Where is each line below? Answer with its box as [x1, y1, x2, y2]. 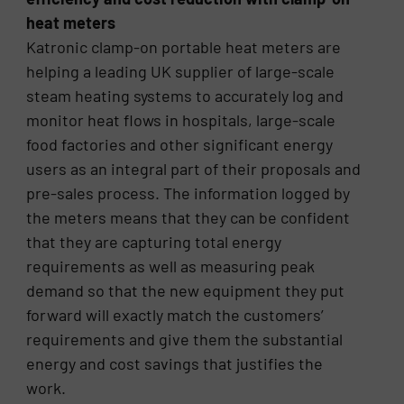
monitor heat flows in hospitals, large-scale [26, 110, 336, 131]
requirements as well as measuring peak [26, 256, 316, 277]
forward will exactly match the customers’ [26, 305, 325, 326]
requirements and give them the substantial [26, 329, 344, 350]
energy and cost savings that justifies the [26, 353, 324, 374]
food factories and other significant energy [26, 134, 334, 155]
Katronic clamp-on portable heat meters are [26, 37, 342, 58]
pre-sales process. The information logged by [26, 183, 351, 204]
